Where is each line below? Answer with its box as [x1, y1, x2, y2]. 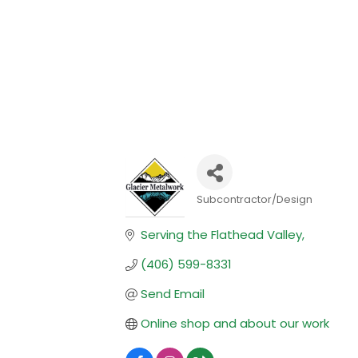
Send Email [140, 285, 205, 303]
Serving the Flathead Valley [140, 226, 302, 244]
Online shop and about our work [140, 315, 329, 332]
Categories [196, 203, 280, 226]
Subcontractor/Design [197, 193, 313, 207]
